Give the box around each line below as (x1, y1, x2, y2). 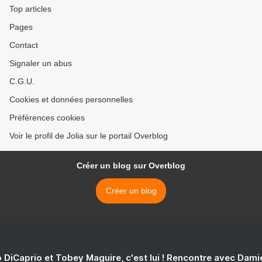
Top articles (9, 4, 51, 14)
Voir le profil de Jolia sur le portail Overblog (9, 131, 168, 141)
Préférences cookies (9, 113, 85, 123)
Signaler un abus (9, 58, 72, 68)
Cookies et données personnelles (9, 95, 133, 105)
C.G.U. (9, 77, 35, 87)
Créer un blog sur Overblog (77, 161, 185, 171)
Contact (9, 40, 38, 50)
